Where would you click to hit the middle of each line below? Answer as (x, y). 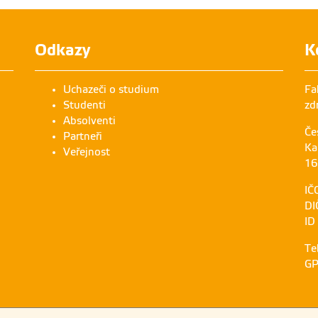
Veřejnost (87, 152)
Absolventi (89, 120)
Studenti (84, 105)
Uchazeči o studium (111, 89)
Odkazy (62, 50)
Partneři (83, 136)
